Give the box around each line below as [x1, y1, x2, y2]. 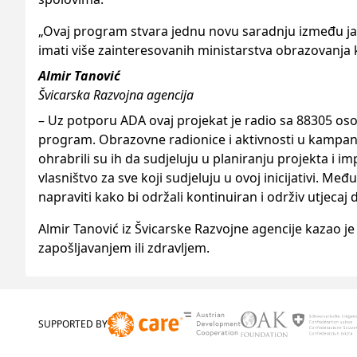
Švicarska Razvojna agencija [38, 86, 194, 104]
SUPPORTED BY [38, 317, 108, 331]
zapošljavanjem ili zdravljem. [38, 239, 210, 257]
